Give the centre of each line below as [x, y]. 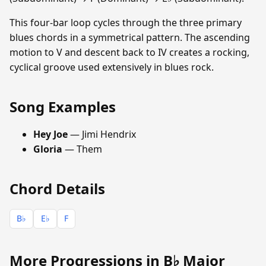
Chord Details [57, 188]
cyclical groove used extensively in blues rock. [112, 67]
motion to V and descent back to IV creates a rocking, [129, 52]
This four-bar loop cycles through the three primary [126, 22]
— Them [82, 149]
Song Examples [63, 106]
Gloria [48, 149]
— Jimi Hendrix [102, 134]
